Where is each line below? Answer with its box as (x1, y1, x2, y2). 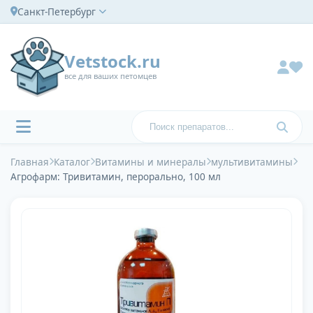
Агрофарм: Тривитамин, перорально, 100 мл (10, 170, 221, 184)
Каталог (54, 155, 90, 169)
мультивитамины (211, 155, 293, 169)
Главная (10, 155, 49, 169)
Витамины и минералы (95, 155, 206, 169)
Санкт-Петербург (17, 5, 96, 18)
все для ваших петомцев (64, 70, 157, 81)
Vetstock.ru (64, 49, 161, 73)
